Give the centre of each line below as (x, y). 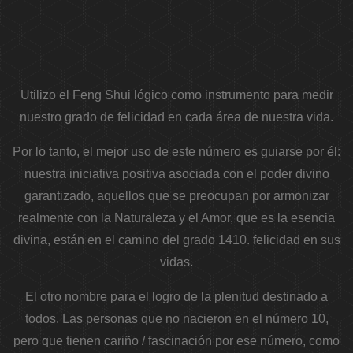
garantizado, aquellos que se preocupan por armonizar (176, 196)
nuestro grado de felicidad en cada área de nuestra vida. (176, 117)
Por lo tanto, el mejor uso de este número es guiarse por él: (176, 152)
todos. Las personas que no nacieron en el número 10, (176, 319)
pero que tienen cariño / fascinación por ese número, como (176, 341)
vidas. (176, 262)
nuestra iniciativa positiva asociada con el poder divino (176, 174)
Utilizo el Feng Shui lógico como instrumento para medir (176, 95)
